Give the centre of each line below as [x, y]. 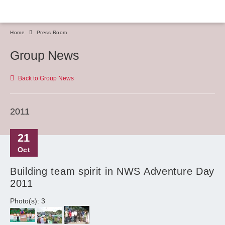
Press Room [52, 32]
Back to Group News [46, 78]
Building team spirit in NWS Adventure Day [113, 171]
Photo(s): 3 [28, 201]
